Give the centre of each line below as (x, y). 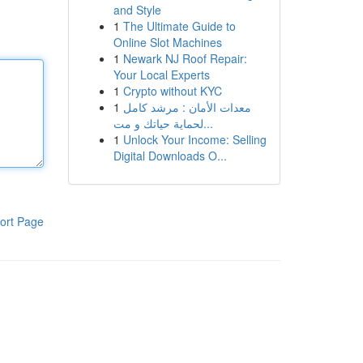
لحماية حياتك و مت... (208, 123)
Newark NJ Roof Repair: (185, 58)
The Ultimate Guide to (179, 26)
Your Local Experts (161, 75)
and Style (137, 10)
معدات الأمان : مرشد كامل (187, 107)
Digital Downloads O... (170, 156)
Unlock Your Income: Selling (194, 139)
